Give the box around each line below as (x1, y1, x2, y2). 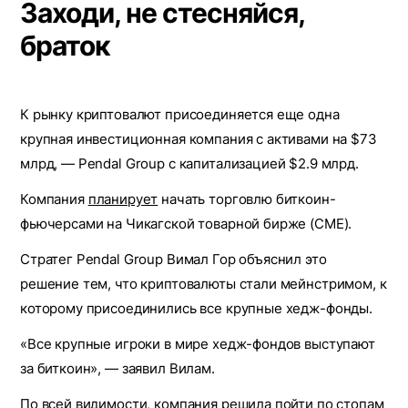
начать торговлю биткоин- (158, 190, 336, 208)
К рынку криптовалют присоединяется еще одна (20, 106, 340, 123)
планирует (87, 190, 158, 208)
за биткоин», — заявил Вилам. (20, 360, 215, 377)
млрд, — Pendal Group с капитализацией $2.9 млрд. (20, 155, 359, 172)
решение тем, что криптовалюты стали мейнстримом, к (20, 275, 387, 292)
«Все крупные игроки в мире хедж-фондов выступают (20, 335, 375, 352)
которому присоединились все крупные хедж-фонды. (20, 300, 372, 317)
